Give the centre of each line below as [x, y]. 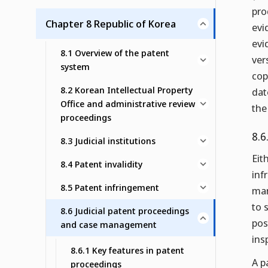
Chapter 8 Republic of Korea [111, 24]
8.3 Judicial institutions [108, 141]
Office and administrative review [128, 104]
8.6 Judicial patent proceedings [125, 211]
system [75, 67]
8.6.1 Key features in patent [127, 250]
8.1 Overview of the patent [115, 53]
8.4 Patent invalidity [101, 164]
